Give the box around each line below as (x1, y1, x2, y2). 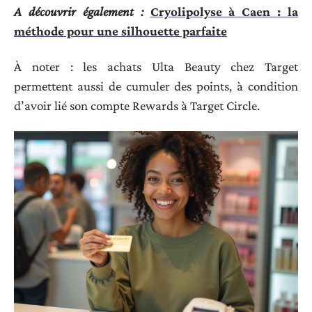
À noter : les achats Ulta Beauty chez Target (14, 58, 298, 74)
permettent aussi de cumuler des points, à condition (14, 78, 298, 93)
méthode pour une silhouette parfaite (14, 24, 227, 39)
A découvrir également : (14, 4, 143, 19)
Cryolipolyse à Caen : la (150, 4, 298, 19)
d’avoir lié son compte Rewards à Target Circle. (14, 97, 260, 113)
